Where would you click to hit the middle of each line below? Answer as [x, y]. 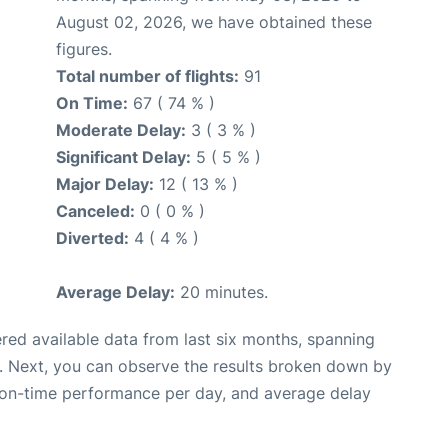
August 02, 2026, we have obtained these [214, 21]
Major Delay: [105, 183]
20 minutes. [221, 291]
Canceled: [95, 210]
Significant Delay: [123, 156]
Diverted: [92, 237]
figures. [84, 48]
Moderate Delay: [121, 129]
